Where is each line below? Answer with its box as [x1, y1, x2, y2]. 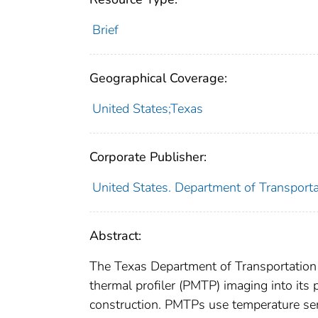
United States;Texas [92, 99, 203, 117]
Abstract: [89, 226, 141, 244]
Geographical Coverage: [89, 69, 227, 87]
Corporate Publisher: [89, 148, 207, 165]
